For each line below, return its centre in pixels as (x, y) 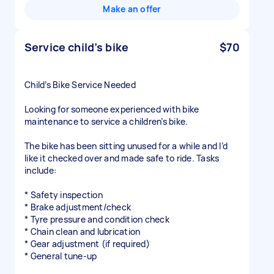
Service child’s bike (76, 47)
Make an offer (132, 9)
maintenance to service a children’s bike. (106, 121)
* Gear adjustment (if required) (87, 244)
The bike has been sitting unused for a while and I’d (126, 146)
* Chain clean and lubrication (83, 231)
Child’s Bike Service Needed (80, 85)
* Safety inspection (64, 195)
